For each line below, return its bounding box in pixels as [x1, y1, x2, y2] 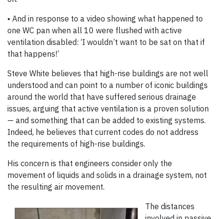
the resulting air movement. [7, 182, 105, 192]
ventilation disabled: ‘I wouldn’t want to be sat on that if [7, 37, 205, 47]
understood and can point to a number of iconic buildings [7, 80, 208, 90]
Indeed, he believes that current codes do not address [7, 127, 198, 137]
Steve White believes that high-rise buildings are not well [7, 68, 208, 79]
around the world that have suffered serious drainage [7, 92, 196, 102]
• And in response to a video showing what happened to [7, 14, 203, 24]
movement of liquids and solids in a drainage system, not [7, 170, 207, 180]
